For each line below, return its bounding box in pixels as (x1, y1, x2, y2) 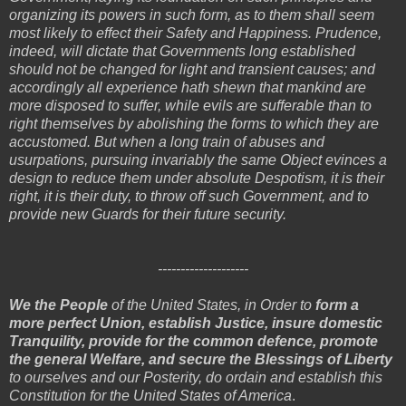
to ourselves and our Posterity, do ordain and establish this (9, 369, 382, 385)
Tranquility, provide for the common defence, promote (9, 333, 378, 349)
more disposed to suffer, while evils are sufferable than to (9, 97, 372, 113)
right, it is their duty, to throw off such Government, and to (9, 188, 369, 204)
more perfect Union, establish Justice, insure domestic (9, 314, 382, 331)
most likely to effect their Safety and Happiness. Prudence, (9, 24, 382, 41)
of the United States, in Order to (111, 296, 312, 313)
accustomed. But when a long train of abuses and (9, 133, 324, 150)
